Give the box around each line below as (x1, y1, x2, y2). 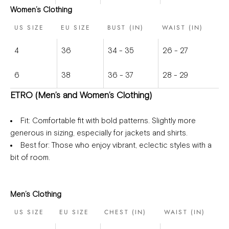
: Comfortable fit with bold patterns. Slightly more (29, 117, 196, 125)
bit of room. (10, 154, 50, 162)
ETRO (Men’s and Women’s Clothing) (10, 91, 152, 101)
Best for (20, 142, 48, 150)
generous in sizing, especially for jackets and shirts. (10, 129, 188, 138)
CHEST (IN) (104, 208, 147, 217)
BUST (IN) (107, 23, 144, 33)
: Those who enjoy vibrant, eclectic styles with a (48, 142, 212, 150)
